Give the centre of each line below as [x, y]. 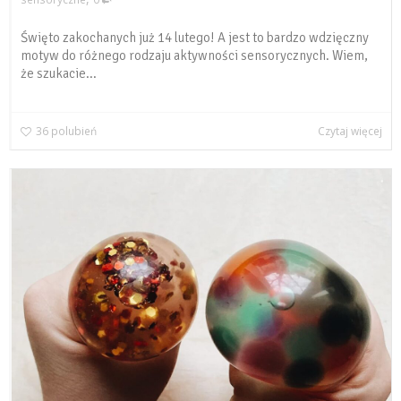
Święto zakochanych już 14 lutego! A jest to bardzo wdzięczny [195, 37]
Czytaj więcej [350, 130]
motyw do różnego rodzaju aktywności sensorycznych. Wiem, [194, 55]
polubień [74, 130]
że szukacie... [59, 73]
